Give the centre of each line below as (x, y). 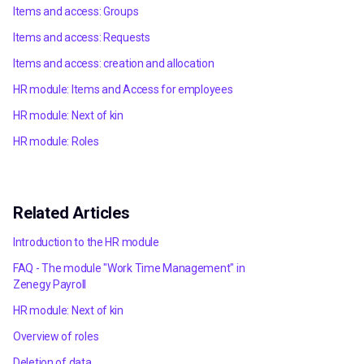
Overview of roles (56, 336)
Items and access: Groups (76, 11)
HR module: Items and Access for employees (123, 89)
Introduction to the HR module (86, 242)
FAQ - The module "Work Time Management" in (129, 268)
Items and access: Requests (82, 37)
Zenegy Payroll (50, 284)
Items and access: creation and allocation (114, 63)
